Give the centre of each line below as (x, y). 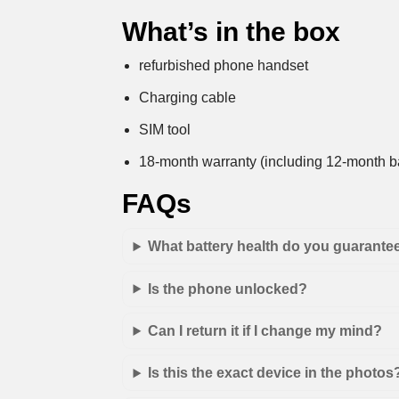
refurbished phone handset (224, 65)
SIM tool (165, 129)
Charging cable (188, 97)
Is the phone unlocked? (228, 289)
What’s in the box (232, 32)
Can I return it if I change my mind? (265, 331)
